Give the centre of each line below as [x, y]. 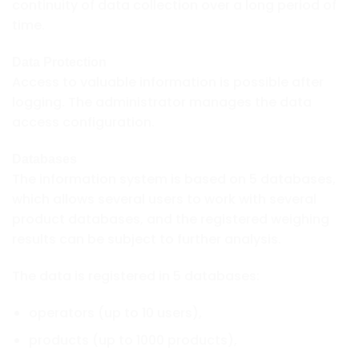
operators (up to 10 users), [115, 313]
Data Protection [59, 63]
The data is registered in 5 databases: [136, 276]
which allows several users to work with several [164, 199]
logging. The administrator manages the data [162, 103]
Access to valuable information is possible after [168, 83]
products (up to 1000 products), [133, 341]
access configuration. [83, 123]
